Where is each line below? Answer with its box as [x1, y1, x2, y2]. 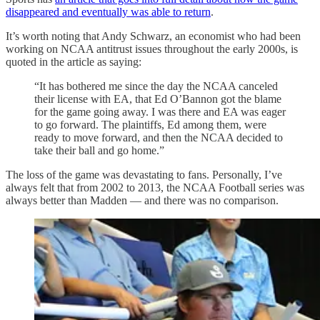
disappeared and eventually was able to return [6, 6, 211, 19]
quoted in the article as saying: [6, 56, 141, 69]
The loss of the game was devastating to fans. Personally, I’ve [6, 169, 282, 181]
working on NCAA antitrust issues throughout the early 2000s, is [6, 43, 298, 56]
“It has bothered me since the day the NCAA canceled [34, 80, 278, 93]
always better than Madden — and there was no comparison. [6, 194, 279, 207]
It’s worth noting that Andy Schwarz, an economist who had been [6, 30, 301, 43]
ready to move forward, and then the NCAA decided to [34, 131, 283, 144]
